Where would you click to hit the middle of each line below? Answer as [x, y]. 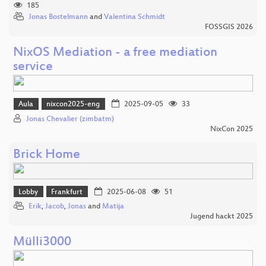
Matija [113, 207]
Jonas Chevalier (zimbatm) [70, 119]
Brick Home [47, 155]
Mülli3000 [42, 243]
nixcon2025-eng [73, 105]
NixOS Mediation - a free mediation [115, 53]
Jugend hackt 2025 [221, 217]
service [33, 68]
